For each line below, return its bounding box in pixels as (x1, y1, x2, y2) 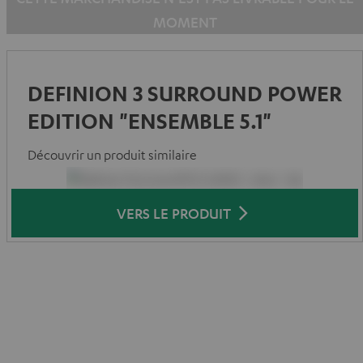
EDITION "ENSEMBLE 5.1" (28, 108, 271, 134)
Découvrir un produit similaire (28, 147, 197, 163)
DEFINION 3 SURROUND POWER (28, 80, 342, 106)
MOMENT (152, 13, 217, 31)
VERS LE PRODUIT (116, 203, 231, 222)
